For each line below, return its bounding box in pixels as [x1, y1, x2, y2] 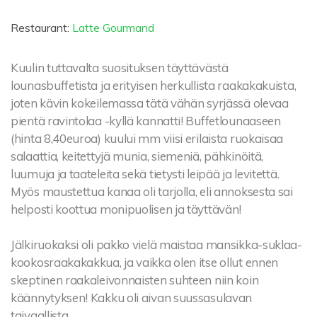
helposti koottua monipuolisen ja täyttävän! [11, 202, 242, 217]
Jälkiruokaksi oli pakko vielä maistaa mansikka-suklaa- [11, 237, 302, 253]
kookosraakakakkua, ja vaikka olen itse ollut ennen [11, 255, 279, 270]
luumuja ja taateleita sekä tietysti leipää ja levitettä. [11, 166, 279, 182]
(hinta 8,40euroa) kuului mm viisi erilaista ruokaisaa [11, 131, 284, 146]
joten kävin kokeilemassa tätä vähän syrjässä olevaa [11, 96, 289, 111]
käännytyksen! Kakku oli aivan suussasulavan [11, 290, 253, 306]
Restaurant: [11, 21, 72, 35]
